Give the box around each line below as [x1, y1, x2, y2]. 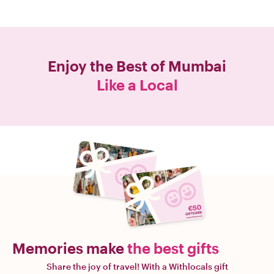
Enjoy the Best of [48, 57, 165, 75]
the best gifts [127, 239, 219, 257]
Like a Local [96, 76, 178, 94]
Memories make [12, 239, 127, 257]
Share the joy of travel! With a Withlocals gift [46, 261, 228, 272]
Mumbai [168, 57, 226, 75]
